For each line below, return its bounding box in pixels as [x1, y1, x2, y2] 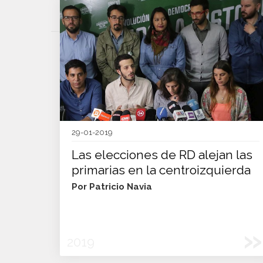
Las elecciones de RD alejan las [72, 147, 252, 162]
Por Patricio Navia [72, 181, 152, 192]
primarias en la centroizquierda [72, 163, 251, 177]
